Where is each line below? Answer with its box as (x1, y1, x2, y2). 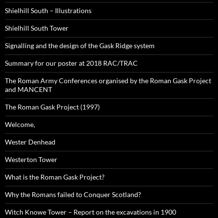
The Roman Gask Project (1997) (5, 103, 100, 111)
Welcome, (5, 120, 35, 129)
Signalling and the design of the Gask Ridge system (5, 41, 155, 50)
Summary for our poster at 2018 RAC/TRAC (5, 59, 138, 68)
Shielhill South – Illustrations (5, 6, 91, 15)
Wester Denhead (5, 138, 55, 146)
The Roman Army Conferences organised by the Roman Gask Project (5, 76, 211, 85)
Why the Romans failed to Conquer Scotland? (5, 190, 141, 199)
